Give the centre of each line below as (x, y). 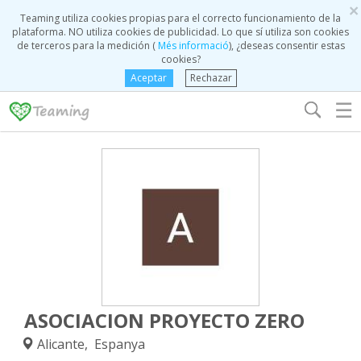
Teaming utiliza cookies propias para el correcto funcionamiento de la (180, 18)
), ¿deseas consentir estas (286, 46)
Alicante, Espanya (89, 344)
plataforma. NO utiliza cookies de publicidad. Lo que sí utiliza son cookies (180, 32)
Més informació (192, 46)
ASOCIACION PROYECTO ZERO (164, 320)
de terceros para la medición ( (86, 46)
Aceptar (149, 78)
